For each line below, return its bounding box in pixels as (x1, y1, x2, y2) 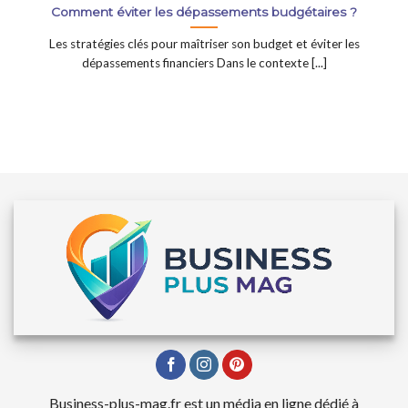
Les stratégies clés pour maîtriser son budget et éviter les (48, 36, 360, 51)
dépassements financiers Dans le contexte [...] (81, 55, 327, 70)
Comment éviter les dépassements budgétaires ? (51, 4, 357, 19)
